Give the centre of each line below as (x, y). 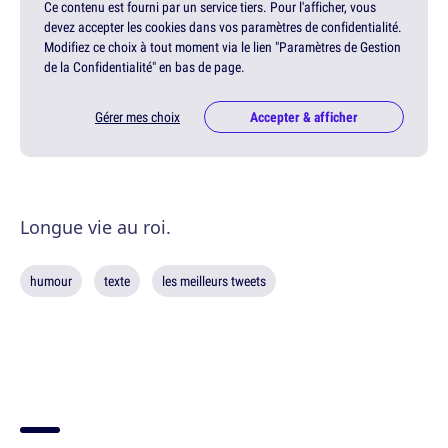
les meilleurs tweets (214, 281)
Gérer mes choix (137, 117)
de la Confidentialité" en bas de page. (144, 67)
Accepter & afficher (304, 117)
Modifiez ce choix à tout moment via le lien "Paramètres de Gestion (222, 47)
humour (51, 281)
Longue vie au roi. (95, 227)
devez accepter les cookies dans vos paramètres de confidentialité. (223, 27)
